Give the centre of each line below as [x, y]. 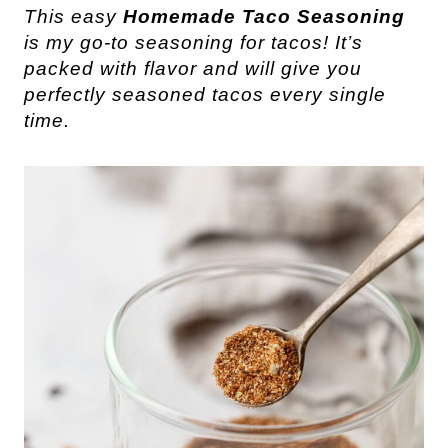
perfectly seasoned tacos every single [205, 94]
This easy [73, 16]
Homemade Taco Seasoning [264, 16]
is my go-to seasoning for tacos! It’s [193, 42]
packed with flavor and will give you [193, 68]
